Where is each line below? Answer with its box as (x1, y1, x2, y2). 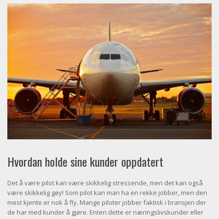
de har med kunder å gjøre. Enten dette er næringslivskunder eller (7, 208, 203, 217)
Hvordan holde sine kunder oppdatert (7, 153, 163, 171)
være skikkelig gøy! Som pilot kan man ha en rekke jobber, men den (7, 188, 207, 197)
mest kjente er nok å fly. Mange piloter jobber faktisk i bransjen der (7, 198, 206, 207)
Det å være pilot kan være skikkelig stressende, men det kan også (7, 178, 203, 188)
